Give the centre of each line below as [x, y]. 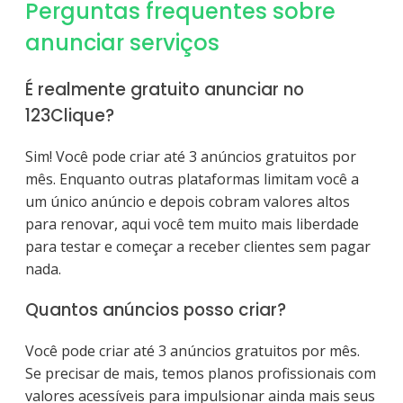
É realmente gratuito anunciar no [165, 89]
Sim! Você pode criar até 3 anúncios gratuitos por [191, 156]
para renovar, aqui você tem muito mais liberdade [192, 224]
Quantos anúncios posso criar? [156, 310]
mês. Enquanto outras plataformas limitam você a [192, 179]
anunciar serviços [122, 43]
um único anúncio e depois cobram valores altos [188, 201]
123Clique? [70, 115]
